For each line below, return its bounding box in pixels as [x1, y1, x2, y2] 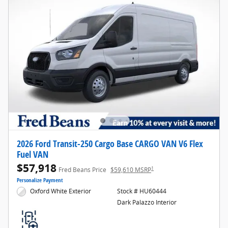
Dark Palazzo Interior [117, 198, 177, 207]
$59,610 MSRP [110, 165, 151, 175]
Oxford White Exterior [30, 187, 92, 196]
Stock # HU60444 [117, 187, 166, 196]
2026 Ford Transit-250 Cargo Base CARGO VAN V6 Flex [17, 137, 203, 150]
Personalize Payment [17, 177, 63, 184]
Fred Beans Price [59, 165, 106, 175]
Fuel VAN [17, 148, 48, 161]
